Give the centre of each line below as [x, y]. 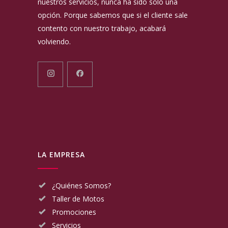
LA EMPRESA [61, 155]
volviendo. [54, 42]
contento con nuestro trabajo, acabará [102, 28]
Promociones [74, 212]
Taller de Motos [78, 199]
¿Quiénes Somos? [81, 186]
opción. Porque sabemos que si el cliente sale [113, 15]
